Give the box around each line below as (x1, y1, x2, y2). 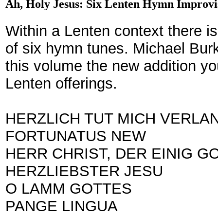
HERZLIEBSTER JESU (5, 162, 163, 180)
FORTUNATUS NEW (5, 127, 146, 145)
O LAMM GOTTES (5, 180, 132, 197)
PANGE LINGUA (5, 197, 118, 215)
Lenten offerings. (5, 74, 117, 92)
